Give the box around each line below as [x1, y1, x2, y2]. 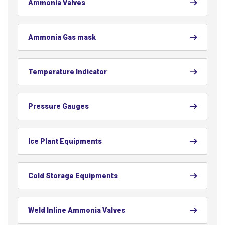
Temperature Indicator [28, 67, 107, 76]
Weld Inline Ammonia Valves [28, 206, 125, 214]
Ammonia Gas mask [28, 33, 96, 41]
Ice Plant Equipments [28, 137, 102, 145]
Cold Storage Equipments [28, 171, 118, 180]
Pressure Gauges [28, 102, 89, 110]
